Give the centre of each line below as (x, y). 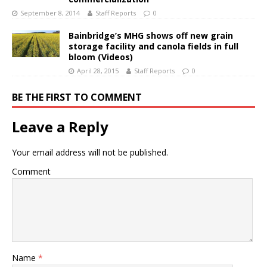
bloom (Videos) (101, 57)
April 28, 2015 (98, 71)
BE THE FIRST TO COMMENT (77, 97)
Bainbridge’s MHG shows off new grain (151, 36)
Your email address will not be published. (90, 153)
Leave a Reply (60, 127)
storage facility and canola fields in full (153, 46)
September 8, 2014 (50, 13)
